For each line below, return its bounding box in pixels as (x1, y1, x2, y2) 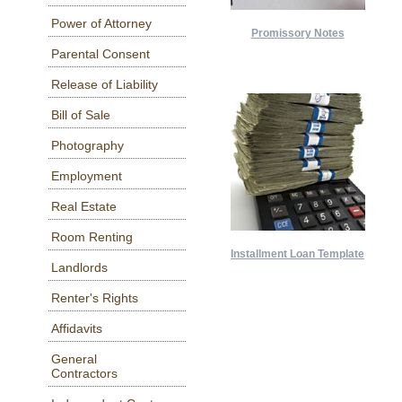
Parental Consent (50, 46, 150, 61)
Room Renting (50, 229, 133, 244)
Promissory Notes (250, 27, 345, 40)
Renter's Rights (50, 290, 138, 305)
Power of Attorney (50, 15, 152, 31)
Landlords (50, 259, 108, 275)
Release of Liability (50, 76, 158, 92)
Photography (50, 137, 124, 153)
